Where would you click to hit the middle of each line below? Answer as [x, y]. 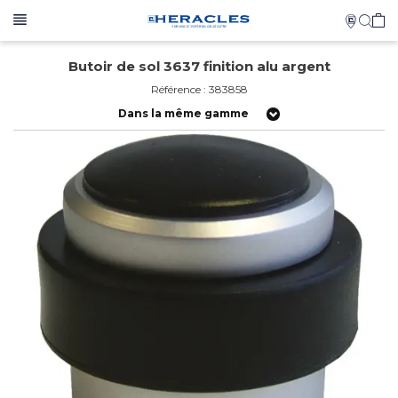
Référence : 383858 [199, 89]
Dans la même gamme [183, 113]
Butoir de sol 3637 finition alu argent [199, 66]
